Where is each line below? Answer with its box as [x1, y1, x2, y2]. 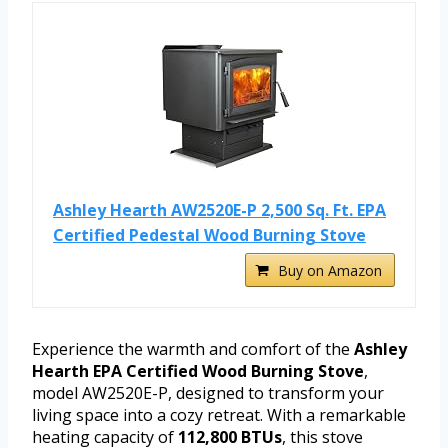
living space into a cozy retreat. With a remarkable [32, 403, 406, 426]
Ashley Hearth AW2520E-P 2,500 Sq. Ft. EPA [53, 198, 386, 221]
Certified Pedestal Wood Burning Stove [53, 223, 366, 246]
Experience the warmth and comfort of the [32, 337, 354, 360]
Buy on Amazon [278, 260, 382, 280]
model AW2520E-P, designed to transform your [32, 381, 384, 404]
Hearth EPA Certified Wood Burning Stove [32, 359, 364, 382]
